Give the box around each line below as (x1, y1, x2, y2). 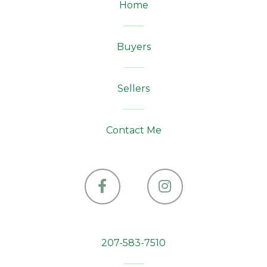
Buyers (116, 41, 151, 53)
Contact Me (105, 125, 162, 136)
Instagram (164, 190, 237, 207)
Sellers (117, 83, 150, 95)
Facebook (101, 190, 170, 207)
